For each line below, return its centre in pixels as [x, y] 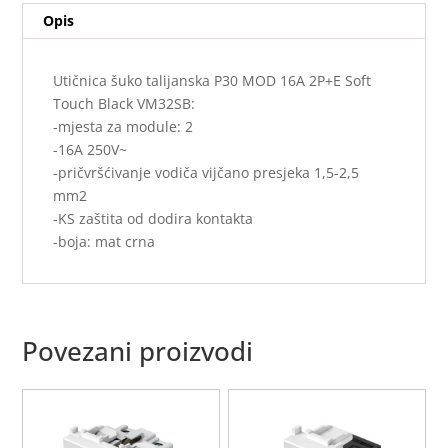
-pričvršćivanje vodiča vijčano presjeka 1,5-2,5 [206, 173]
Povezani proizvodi [138, 351]
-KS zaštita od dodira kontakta [153, 219]
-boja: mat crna [104, 242]
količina [47, 22]
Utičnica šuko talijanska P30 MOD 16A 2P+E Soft [212, 81]
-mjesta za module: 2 [123, 127]
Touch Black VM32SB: [124, 104]
